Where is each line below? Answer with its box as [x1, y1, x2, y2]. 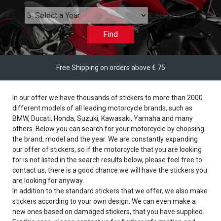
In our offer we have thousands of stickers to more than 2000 [12, 94, 203, 102]
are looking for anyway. [12, 177, 84, 184]
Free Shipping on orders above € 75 [56, 64, 165, 72]
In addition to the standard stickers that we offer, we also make [12, 187, 208, 195]
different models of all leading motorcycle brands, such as [12, 104, 192, 112]
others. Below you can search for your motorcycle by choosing [12, 125, 204, 133]
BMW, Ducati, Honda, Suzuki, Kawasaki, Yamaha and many [12, 114, 193, 122]
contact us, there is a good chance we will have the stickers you [12, 166, 207, 174]
